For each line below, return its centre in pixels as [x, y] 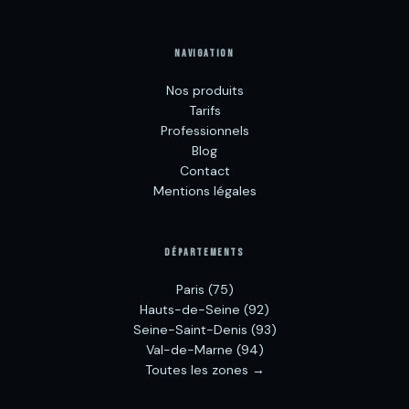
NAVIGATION [204, 53]
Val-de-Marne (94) [204, 350]
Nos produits [204, 90]
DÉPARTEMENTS [204, 252]
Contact [204, 171]
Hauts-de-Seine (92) [204, 309]
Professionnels [204, 131]
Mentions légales [204, 191]
